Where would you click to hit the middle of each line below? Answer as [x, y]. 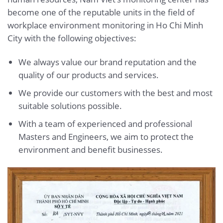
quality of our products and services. [88, 75]
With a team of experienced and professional [105, 123]
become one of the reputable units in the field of [101, 12]
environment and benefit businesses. [90, 149]
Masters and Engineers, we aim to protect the [106, 136]
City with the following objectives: [72, 38]
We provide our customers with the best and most [115, 93]
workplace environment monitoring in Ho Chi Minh [105, 25]
